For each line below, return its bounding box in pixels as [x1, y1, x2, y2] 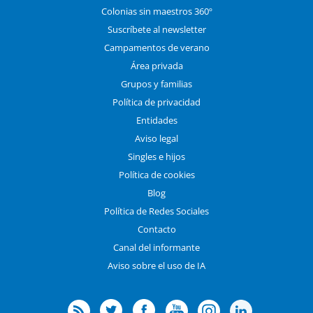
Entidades [136, 113, 177, 126]
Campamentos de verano [103, 41, 210, 54]
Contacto [137, 222, 176, 235]
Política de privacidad [112, 95, 201, 108]
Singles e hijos [128, 150, 185, 163]
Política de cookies [118, 168, 195, 181]
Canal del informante [113, 240, 200, 254]
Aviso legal [135, 131, 178, 145]
